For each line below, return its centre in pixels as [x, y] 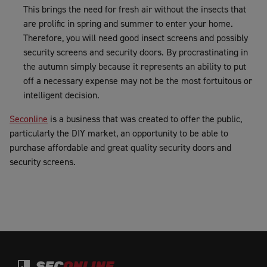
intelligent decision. [61, 95]
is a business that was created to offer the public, [145, 119]
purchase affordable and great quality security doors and [120, 147]
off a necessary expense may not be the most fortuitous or [138, 80]
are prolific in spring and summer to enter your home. [128, 23]
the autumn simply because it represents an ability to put [135, 66]
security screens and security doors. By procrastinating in [136, 52]
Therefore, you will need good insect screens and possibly [136, 38]
